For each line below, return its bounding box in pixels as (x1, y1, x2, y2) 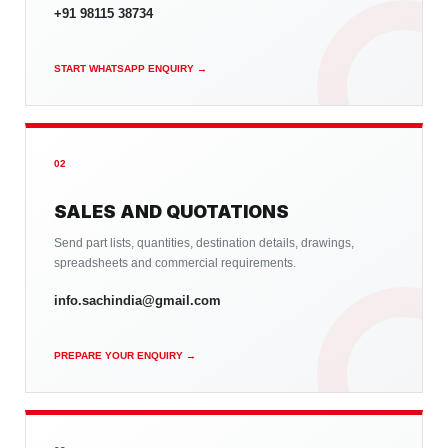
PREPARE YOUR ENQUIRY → (54, 350, 196, 361)
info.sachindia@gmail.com (54, 293, 221, 308)
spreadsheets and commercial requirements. (54, 256, 296, 270)
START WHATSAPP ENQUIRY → (54, 63, 207, 74)
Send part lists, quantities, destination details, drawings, (54, 236, 354, 250)
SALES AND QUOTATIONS (54, 201, 289, 222)
